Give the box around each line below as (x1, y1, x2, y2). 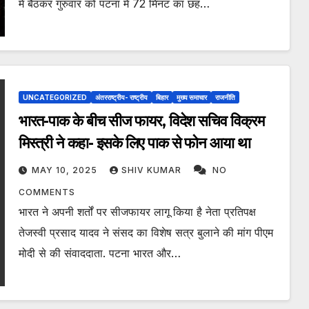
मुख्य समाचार (176, 93, 207, 102)
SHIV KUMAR (121, 165, 184, 176)
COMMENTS (18, 187, 75, 198)
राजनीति (215, 93, 235, 102)
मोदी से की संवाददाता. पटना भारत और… (18, 246, 181, 261)
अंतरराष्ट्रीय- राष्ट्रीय (94, 93, 148, 102)
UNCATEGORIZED (22, 93, 87, 102)
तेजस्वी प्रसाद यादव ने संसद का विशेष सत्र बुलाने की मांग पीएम (18, 226, 273, 240)
